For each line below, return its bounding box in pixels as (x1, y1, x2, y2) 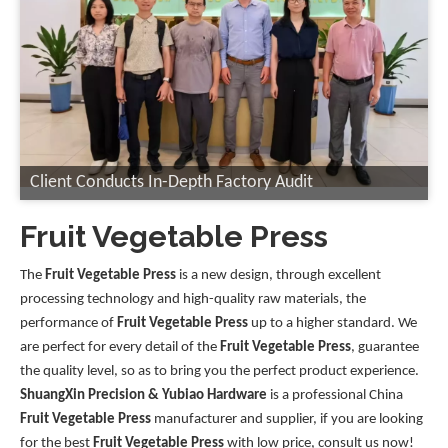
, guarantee (351, 340, 419, 356)
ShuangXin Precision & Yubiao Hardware (20, 388, 267, 404)
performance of (20, 316, 117, 332)
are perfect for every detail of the (20, 340, 220, 356)
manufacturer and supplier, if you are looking (151, 412, 423, 428)
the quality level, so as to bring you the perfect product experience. (20, 364, 419, 380)
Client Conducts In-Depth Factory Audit (30, 173, 313, 193)
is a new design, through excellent (176, 268, 381, 284)
